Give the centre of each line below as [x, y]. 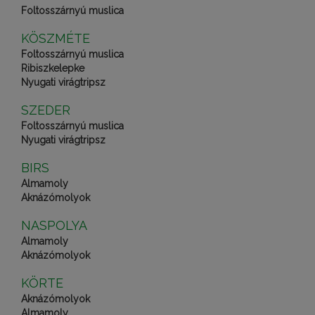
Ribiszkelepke [53, 68]
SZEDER [46, 110]
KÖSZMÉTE [56, 38]
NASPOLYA [54, 225]
